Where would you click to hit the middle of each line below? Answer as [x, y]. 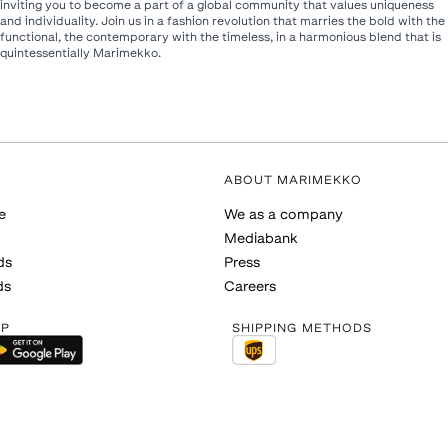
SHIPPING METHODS [302, 329]
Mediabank [261, 239]
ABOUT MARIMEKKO [293, 181]
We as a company [283, 215]
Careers [250, 287]
